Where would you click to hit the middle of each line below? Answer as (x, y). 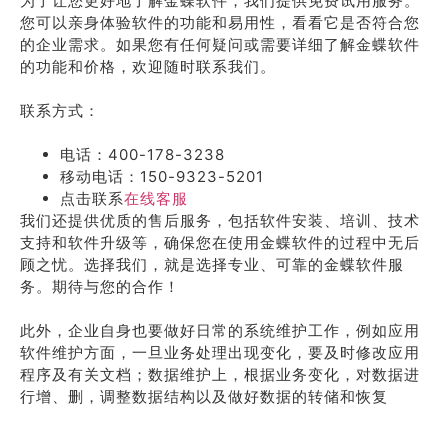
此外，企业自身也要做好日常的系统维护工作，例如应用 (220, 330)
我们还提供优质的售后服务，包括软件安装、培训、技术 (220, 220)
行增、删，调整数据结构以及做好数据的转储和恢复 (204, 396)
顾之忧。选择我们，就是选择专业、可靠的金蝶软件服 (212, 264)
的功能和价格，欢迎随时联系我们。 (148, 66)
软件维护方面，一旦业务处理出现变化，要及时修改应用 (220, 352)
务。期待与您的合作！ (100, 286)
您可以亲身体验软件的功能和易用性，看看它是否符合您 (220, 22)
